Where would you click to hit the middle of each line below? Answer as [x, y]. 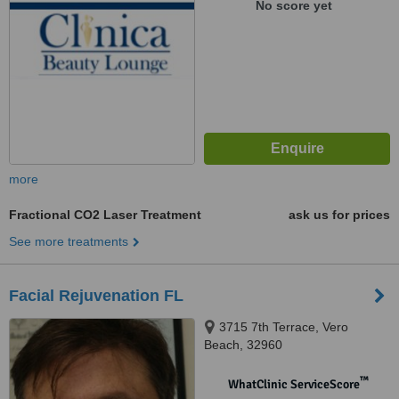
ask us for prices [339, 215]
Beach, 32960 [243, 345]
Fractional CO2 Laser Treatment [105, 215]
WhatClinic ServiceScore [293, 384]
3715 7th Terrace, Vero [284, 327]
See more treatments [69, 241]
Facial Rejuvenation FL [96, 296]
